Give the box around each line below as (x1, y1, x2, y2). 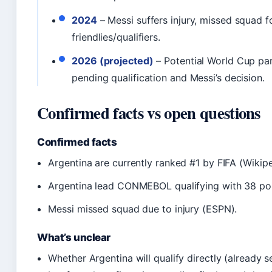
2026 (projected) (72, 54, 154, 67)
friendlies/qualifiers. (72, 30, 160, 43)
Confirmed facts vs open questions (37, 100, 260, 124)
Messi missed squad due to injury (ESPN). (48, 202, 237, 215)
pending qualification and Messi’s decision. (72, 71, 265, 84)
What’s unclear (37, 231, 111, 243)
